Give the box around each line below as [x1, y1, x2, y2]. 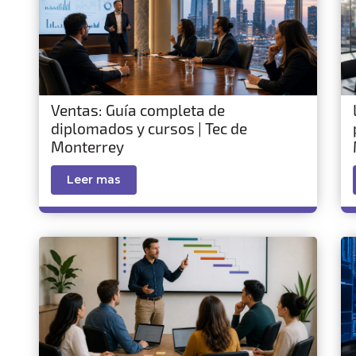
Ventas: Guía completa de [51, 101, 225, 119]
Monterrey [51, 137, 124, 156]
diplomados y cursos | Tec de [51, 119, 247, 137]
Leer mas [67, 172, 121, 187]
